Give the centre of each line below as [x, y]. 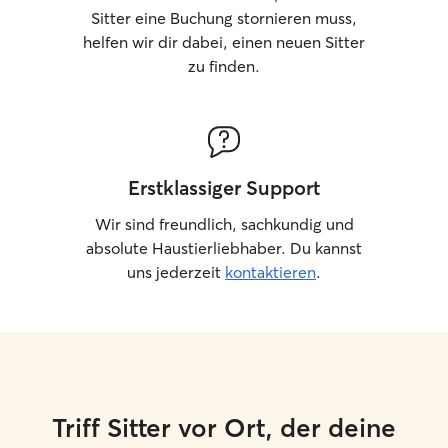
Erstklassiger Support [224, 187]
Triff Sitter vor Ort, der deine [224, 428]
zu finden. [224, 66]
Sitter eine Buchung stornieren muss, [224, 18]
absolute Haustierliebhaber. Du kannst [224, 248]
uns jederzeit [176, 272]
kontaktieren [270, 272]
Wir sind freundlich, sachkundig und [224, 224]
